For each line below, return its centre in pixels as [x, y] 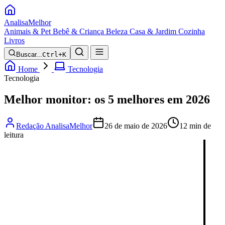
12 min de [195, 126]
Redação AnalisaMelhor [54, 126]
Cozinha [192, 31]
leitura [14, 135]
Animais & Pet [27, 31]
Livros [14, 40]
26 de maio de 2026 [136, 126]
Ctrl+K [54, 54]
